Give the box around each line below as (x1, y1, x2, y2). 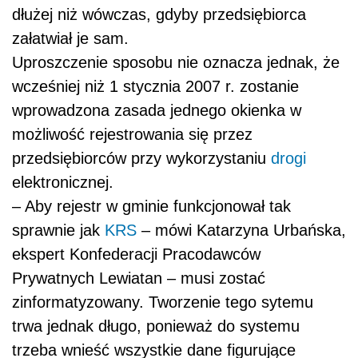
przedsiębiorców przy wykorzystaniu (12, 149, 271, 168)
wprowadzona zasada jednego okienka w (12, 101, 301, 120)
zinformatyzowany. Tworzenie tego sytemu (12, 293, 313, 312)
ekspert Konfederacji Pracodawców (12, 245, 261, 264)
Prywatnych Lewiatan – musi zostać (12, 269, 265, 288)
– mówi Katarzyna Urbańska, (137, 221, 346, 240)
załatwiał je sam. (12, 30, 129, 48)
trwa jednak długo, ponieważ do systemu (12, 317, 300, 336)
